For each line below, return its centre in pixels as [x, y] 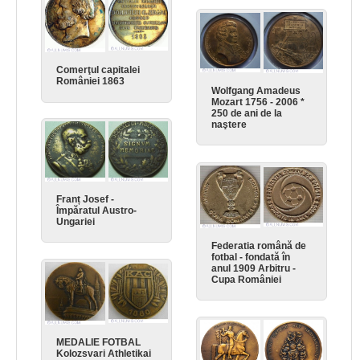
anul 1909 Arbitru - [254, 268]
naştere [232, 125]
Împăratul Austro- [97, 210]
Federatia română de [259, 245]
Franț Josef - [86, 199]
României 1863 [93, 82]
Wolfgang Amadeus [256, 91]
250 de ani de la [247, 114]
